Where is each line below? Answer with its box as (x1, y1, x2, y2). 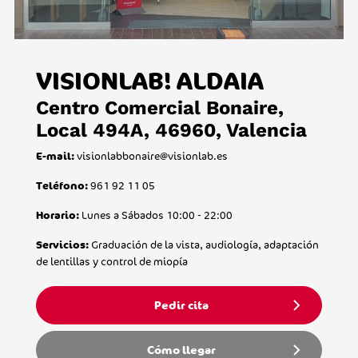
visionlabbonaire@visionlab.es (76, 148, 228, 163)
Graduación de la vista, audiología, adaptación (88, 237, 319, 252)
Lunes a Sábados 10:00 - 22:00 (78, 207, 233, 222)
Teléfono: (35, 178, 90, 193)
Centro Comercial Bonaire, (35, 96, 284, 119)
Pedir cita (153, 297, 209, 312)
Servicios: (35, 237, 89, 252)
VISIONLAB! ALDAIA (35, 64, 264, 97)
